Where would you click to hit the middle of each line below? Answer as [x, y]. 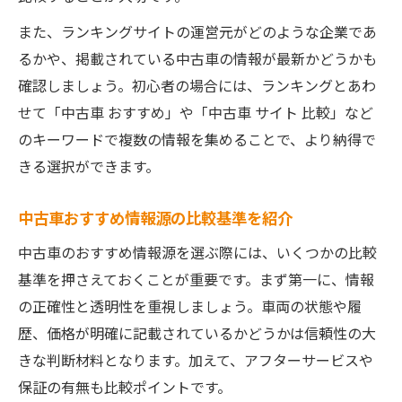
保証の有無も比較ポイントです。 [125, 387]
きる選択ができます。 [89, 166]
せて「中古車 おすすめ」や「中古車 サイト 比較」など [196, 112]
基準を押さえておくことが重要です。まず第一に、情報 [196, 279]
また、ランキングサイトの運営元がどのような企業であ [197, 31]
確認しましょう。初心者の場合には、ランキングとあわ [197, 85]
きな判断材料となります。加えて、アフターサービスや [196, 360]
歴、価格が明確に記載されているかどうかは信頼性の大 [197, 333]
